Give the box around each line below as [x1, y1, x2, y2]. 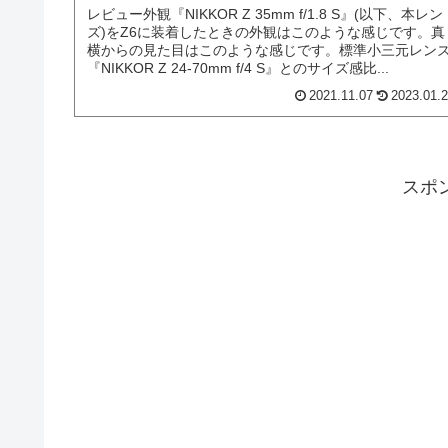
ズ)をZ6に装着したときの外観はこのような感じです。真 [87, 24, 445, 41]
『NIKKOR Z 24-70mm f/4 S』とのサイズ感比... [87, 60, 389, 77]
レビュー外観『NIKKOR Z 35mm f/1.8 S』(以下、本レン [87, 6, 443, 23]
